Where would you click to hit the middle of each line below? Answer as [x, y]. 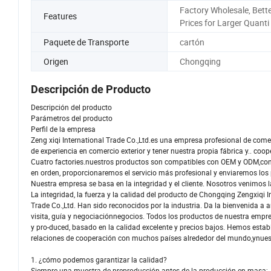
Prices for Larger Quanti [224, 22]
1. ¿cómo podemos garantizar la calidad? [99, 260]
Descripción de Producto [91, 90]
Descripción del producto [71, 107]
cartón [192, 42]
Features [60, 16]
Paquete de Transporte [86, 42]
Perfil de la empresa [63, 129]
